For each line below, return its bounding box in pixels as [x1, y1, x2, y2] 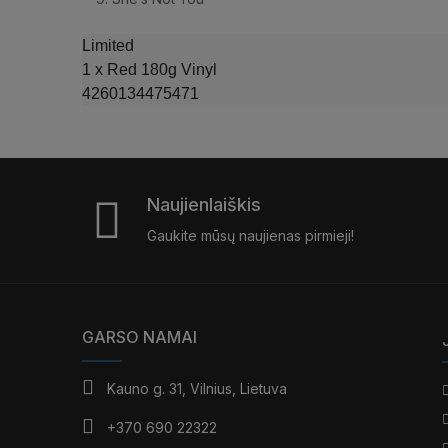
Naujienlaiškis [147, 194, 261, 216]
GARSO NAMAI [82, 327, 197, 348]
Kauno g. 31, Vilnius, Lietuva [107, 380, 287, 398]
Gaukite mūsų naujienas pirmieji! [147, 227, 354, 245]
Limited [82, 37, 138, 55]
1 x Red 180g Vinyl [82, 61, 225, 79]
